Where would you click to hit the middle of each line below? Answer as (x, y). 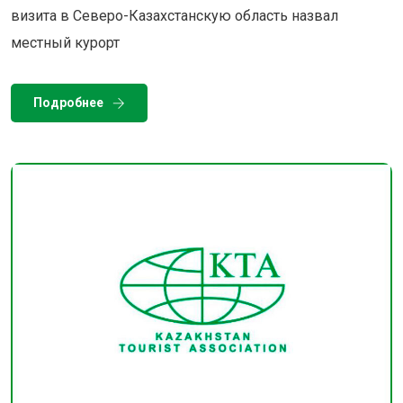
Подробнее (68, 103)
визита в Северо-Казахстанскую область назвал (175, 16)
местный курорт (65, 43)
